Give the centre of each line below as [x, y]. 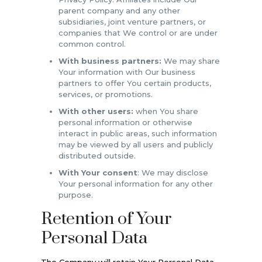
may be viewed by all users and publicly [135, 144]
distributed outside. [97, 155]
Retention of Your [106, 219]
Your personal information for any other [135, 183]
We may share [190, 61]
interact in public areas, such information [137, 133]
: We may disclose [173, 172]
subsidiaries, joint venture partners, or [132, 21]
